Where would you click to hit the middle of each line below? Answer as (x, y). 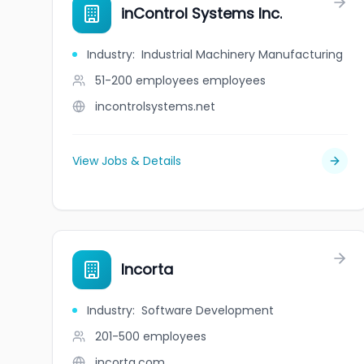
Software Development (208, 310)
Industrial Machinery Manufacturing (242, 54)
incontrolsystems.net (155, 106)
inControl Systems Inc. (201, 13)
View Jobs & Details (127, 161)
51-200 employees (147, 80)
